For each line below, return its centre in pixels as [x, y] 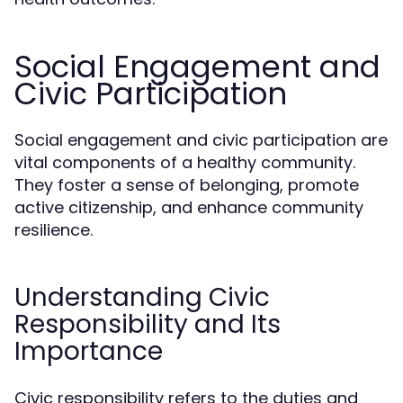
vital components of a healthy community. [185, 162]
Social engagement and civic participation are [201, 140]
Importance [89, 351]
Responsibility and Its [148, 324]
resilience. [54, 230]
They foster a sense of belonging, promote [187, 185]
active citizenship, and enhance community [189, 207]
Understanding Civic [142, 297]
